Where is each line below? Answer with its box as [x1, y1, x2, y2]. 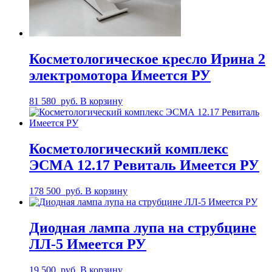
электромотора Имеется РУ [29, 67, 211, 84]
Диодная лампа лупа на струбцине [29, 219, 256, 236]
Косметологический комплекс [29, 140, 228, 157]
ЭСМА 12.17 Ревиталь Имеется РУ [29, 157, 259, 173]
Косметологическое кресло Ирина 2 [29, 51, 265, 67]
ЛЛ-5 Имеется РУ [29, 236, 146, 252]
